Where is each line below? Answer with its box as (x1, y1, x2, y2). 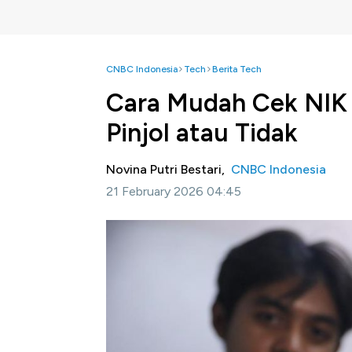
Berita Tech (212, 64, 262, 75)
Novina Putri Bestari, (106, 162, 231, 177)
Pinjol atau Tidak (106, 118, 298, 148)
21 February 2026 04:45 (106, 184, 241, 199)
